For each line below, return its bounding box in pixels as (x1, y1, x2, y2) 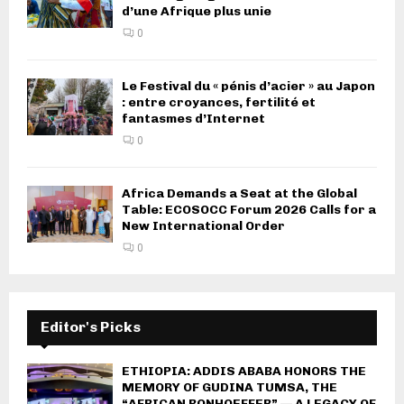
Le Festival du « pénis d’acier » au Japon (122, 78, 375, 94)
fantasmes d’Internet (122, 110, 265, 126)
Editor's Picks (41, 317, 141, 335)
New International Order (122, 217, 285, 234)
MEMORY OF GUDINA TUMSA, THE (122, 379, 337, 395)
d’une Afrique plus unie (122, 3, 271, 19)
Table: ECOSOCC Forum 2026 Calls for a (122, 201, 376, 217)
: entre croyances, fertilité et (122, 94, 316, 110)
